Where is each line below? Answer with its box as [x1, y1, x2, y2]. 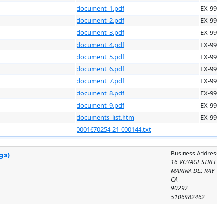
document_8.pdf [77, 88, 124, 97]
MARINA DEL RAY [171, 166, 215, 175]
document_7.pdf [77, 76, 124, 85]
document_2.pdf [77, 15, 124, 25]
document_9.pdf [77, 100, 124, 109]
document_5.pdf [77, 52, 124, 61]
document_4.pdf [77, 40, 124, 49]
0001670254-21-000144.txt [77, 124, 151, 134]
